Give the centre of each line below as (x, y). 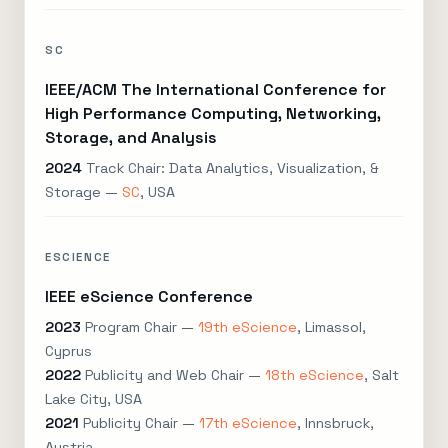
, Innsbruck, (335, 423)
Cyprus (68, 351)
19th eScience (247, 327)
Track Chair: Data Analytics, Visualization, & (230, 168)
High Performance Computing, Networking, (213, 113)
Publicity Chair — (139, 423)
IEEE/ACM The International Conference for (215, 89)
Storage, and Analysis (131, 137)
